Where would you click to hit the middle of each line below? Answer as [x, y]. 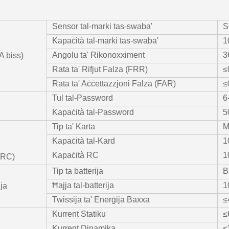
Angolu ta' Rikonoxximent [98, 55]
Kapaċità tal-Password [93, 112]
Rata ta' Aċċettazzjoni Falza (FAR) [114, 84]
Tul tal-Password [83, 98]
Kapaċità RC [75, 155]
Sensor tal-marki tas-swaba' [102, 26]
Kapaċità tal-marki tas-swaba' [105, 41]
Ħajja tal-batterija [83, 185]
